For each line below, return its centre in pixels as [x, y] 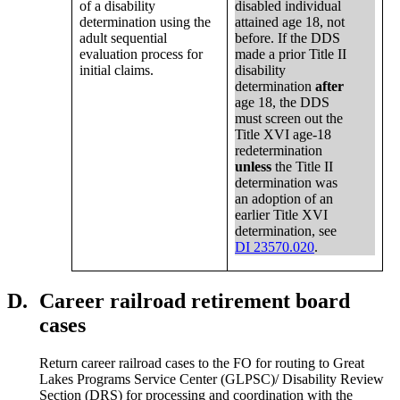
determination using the [146, 22]
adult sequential [124, 38]
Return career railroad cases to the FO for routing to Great [202, 363]
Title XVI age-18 [283, 135]
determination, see [286, 231]
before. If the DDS [288, 38]
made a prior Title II [291, 54]
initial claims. [117, 71]
